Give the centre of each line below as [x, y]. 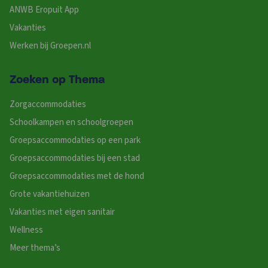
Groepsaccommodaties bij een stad [75, 159]
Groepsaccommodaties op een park [75, 141]
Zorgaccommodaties [48, 105]
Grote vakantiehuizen [50, 194]
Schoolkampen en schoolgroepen [71, 123]
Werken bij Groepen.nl [50, 46]
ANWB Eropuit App [44, 10]
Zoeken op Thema [57, 80]
